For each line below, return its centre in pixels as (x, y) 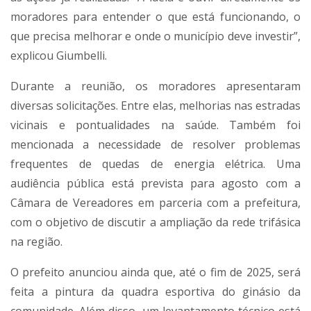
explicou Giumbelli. (59, 56)
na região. (36, 242)
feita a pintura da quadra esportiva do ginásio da (155, 292)
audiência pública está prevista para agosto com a (155, 184)
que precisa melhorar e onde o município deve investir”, (155, 36)
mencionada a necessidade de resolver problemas (155, 145)
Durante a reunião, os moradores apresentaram (155, 86)
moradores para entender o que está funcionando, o (155, 17)
